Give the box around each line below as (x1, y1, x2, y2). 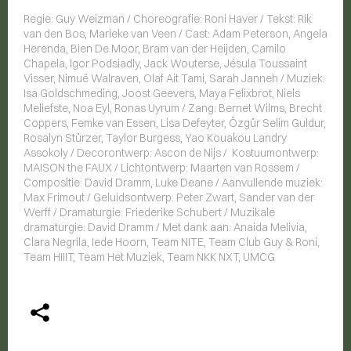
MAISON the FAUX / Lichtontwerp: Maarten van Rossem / (24, 161, 300, 175)
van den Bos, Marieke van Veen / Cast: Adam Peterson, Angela (24, 27, 327, 42)
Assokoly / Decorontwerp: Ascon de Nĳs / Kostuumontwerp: (24, 146, 319, 161)
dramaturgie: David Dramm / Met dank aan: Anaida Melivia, (24, 220, 307, 235)
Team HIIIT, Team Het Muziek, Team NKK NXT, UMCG (24, 250, 275, 265)
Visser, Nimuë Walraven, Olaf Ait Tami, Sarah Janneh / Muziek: (24, 71, 325, 86)
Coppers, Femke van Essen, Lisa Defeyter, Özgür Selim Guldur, (24, 116, 326, 131)
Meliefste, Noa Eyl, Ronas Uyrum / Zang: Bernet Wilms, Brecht (24, 101, 322, 116)
